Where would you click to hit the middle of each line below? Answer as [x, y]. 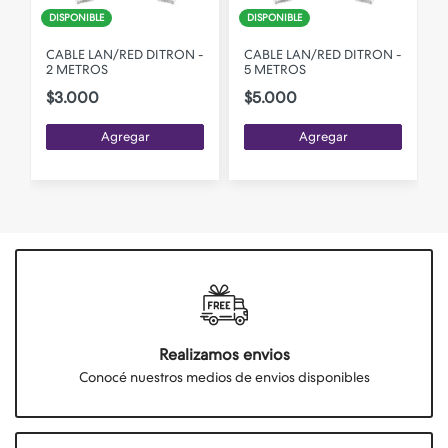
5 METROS [275, 69]
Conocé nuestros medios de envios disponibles [224, 376]
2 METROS [77, 69]
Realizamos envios [224, 354]
